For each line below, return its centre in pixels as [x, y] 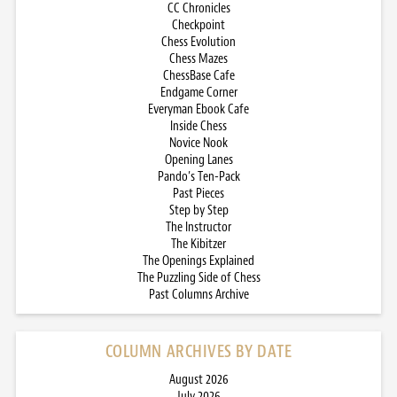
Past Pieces [198, 193]
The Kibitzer [198, 244]
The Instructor [198, 227]
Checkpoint [198, 25]
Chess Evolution [198, 42]
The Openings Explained [198, 261]
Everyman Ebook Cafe [198, 109]
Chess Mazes [198, 58]
